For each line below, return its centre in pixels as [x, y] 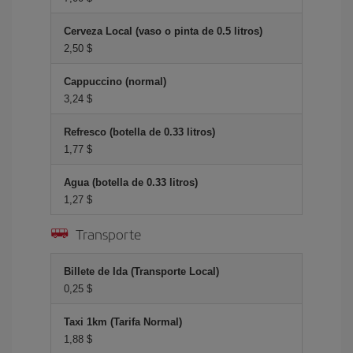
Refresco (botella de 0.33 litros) [139, 132]
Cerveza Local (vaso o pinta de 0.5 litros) [163, 31]
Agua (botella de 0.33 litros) [131, 182]
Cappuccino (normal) [115, 82]
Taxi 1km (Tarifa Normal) [123, 322]
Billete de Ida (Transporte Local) [141, 271]
